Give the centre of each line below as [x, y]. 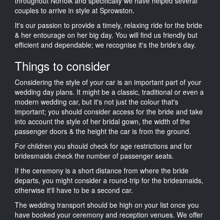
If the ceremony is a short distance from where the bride [102, 170]
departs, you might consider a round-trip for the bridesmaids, [109, 180]
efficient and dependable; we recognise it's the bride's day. [105, 44]
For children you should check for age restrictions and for [103, 146]
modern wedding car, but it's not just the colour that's [96, 101]
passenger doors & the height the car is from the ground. [103, 131]
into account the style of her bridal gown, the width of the [102, 121]
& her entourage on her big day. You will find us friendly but [106, 35]
